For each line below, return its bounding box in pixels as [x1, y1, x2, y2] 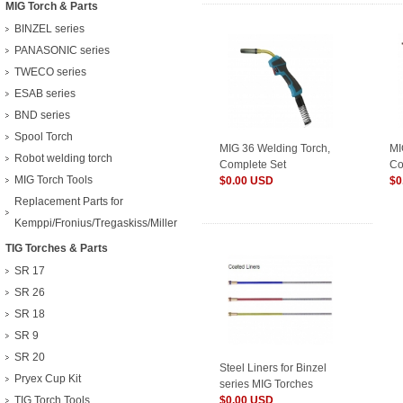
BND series [14, 109, 70, 121]
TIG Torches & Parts [5, 242, 108, 255]
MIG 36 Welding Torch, [219, 142, 330, 155]
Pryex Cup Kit [14, 372, 81, 385]
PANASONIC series [14, 44, 110, 57]
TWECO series [14, 66, 86, 78]
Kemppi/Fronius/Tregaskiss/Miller [14, 217, 177, 229]
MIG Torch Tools [14, 174, 93, 186]
